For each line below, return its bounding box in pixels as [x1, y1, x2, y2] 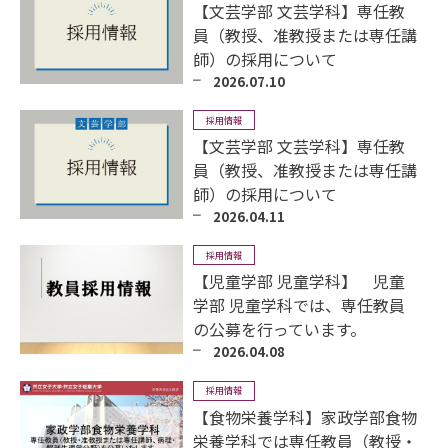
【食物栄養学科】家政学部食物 [193, 404, 418, 429]
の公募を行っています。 [193, 317, 367, 342]
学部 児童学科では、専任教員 [193, 293, 406, 318]
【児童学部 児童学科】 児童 [193, 269, 406, 294]
